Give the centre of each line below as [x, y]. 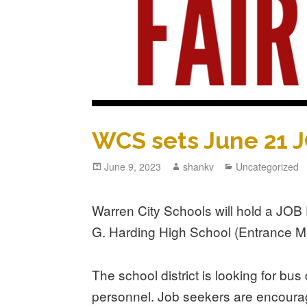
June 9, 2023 [133, 167]
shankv [199, 167]
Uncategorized [268, 167]
